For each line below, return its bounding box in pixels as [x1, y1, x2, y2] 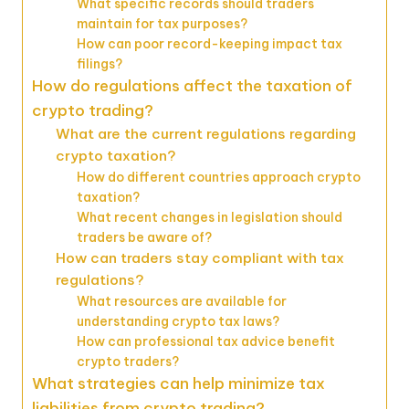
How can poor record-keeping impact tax [76, 35, 342, 52]
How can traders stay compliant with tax [55, 248, 344, 267]
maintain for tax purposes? [76, 15, 247, 32]
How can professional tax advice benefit [76, 332, 335, 350]
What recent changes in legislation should [76, 208, 342, 225]
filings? [76, 55, 122, 72]
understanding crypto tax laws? [76, 312, 279, 330]
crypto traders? [76, 352, 179, 370]
